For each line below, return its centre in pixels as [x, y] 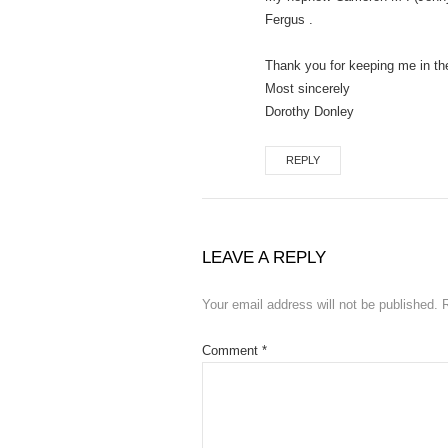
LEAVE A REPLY [264, 257]
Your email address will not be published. [320, 304]
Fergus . [289, 19]
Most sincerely [307, 88]
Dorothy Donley [309, 111]
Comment [232, 350]
